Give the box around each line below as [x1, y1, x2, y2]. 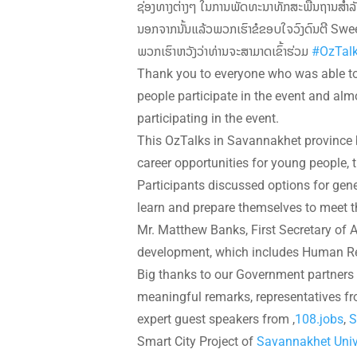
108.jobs [295, 308, 343, 329]
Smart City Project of [137, 330, 257, 351]
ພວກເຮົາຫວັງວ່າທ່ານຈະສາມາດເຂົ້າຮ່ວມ [137, 40, 312, 61]
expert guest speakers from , [137, 308, 295, 329]
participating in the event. [137, 107, 279, 128]
